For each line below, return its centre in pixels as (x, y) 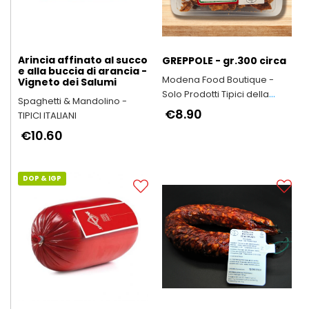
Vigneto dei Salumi (67, 82)
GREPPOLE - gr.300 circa (224, 60)
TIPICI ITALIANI (47, 115)
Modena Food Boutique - (218, 79)
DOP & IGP (42, 178)
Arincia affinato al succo (83, 60)
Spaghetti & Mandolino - (72, 101)
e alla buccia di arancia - (82, 71)
